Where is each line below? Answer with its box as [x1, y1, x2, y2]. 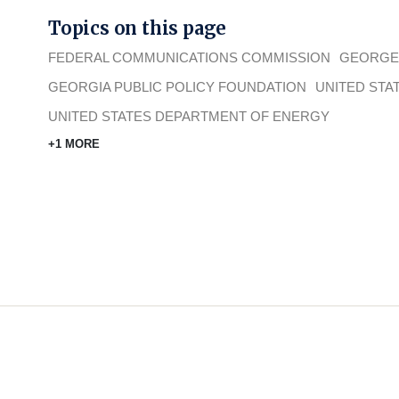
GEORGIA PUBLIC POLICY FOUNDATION [48, 79, 306, 95]
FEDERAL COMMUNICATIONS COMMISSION [48, 50, 330, 66]
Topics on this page [48, 17, 227, 40]
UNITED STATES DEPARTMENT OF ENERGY [48, 109, 330, 125]
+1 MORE [48, 137, 100, 151]
